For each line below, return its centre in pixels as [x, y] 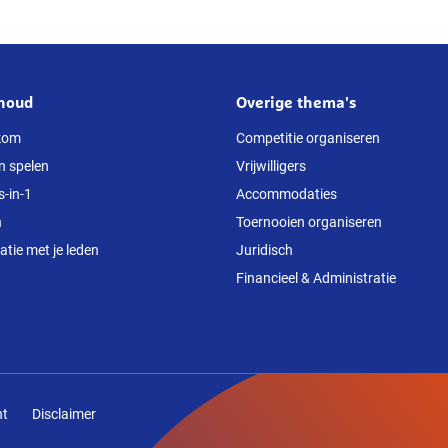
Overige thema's [296, 101]
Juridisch [264, 249]
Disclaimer [64, 414]
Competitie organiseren [308, 137]
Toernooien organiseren [309, 221]
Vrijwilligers [271, 165]
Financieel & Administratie [316, 277]
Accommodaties [286, 193]
